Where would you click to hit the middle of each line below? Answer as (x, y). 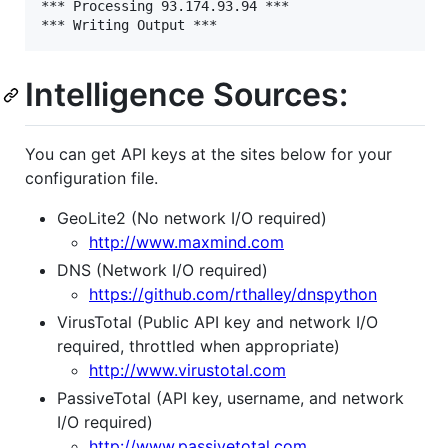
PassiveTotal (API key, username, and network (230, 397)
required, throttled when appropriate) (198, 345)
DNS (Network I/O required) (162, 269)
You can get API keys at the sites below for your (208, 153)
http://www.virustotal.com (187, 369)
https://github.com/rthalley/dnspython (233, 293)
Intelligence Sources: (186, 95)
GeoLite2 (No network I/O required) (192, 217)
